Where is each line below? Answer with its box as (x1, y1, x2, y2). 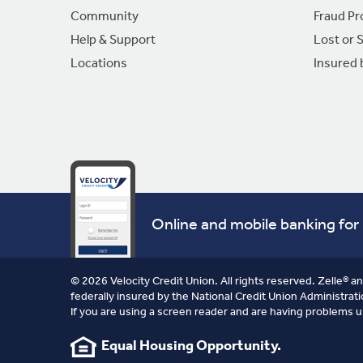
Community (70, 4, 139, 30)
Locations (70, 51, 127, 77)
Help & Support (70, 28, 156, 53)
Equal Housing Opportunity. (96, 332, 281, 361)
